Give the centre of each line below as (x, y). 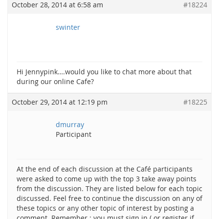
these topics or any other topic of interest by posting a (105, 208)
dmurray (70, 124)
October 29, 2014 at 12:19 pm (60, 102)
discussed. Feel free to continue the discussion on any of (109, 198)
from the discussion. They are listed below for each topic (109, 188)
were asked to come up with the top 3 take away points (107, 179)
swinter (68, 27)
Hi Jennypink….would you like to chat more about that (104, 72)
